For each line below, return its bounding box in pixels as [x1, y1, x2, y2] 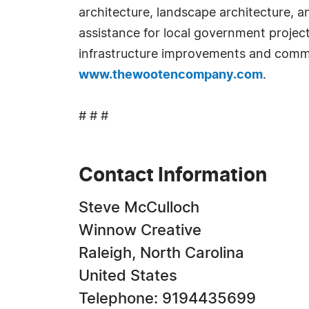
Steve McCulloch [79, 200, 199, 215]
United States [79, 268, 177, 283]
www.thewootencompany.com [79, 69, 263, 81]
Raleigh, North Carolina [79, 246, 244, 261]
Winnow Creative [79, 223, 201, 238]
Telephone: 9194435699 [79, 291, 256, 306]
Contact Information [79, 166, 267, 186]
